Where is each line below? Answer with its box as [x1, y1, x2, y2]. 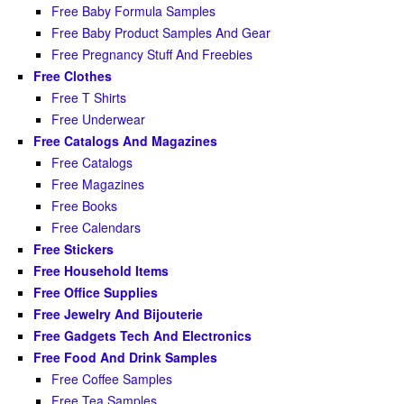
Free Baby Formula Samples [51, 2, 216, 21]
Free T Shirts [51, 88, 126, 107]
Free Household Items [33, 262, 169, 280]
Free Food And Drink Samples [33, 348, 217, 367]
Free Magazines [51, 175, 144, 194]
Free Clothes [33, 67, 112, 86]
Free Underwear [51, 110, 145, 129]
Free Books [51, 197, 117, 216]
